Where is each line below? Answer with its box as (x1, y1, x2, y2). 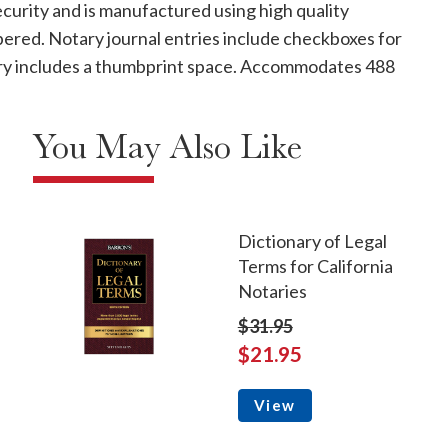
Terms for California (237, 255, 393, 278)
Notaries (237, 280, 307, 303)
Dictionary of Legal (237, 230, 387, 253)
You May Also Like (32, 127, 302, 168)
